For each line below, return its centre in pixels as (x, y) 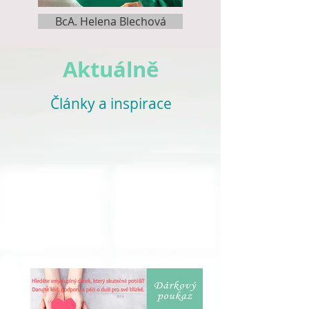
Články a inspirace (111, 103)
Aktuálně (110, 69)
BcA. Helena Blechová (110, 21)
